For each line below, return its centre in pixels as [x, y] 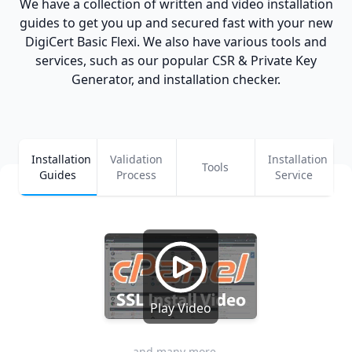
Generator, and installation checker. [176, 80]
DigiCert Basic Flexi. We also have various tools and [176, 42]
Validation [137, 159]
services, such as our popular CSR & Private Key [176, 61]
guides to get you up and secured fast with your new [176, 23]
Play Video [181, 308]
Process [137, 175]
